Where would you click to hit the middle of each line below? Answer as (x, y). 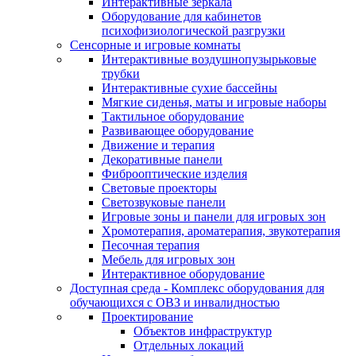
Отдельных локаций (189, 345)
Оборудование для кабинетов (182, 16)
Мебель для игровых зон (168, 259)
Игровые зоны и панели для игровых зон (214, 217)
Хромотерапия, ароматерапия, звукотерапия (221, 231)
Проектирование (147, 317)
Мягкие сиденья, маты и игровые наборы (214, 102)
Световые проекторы (159, 188)
